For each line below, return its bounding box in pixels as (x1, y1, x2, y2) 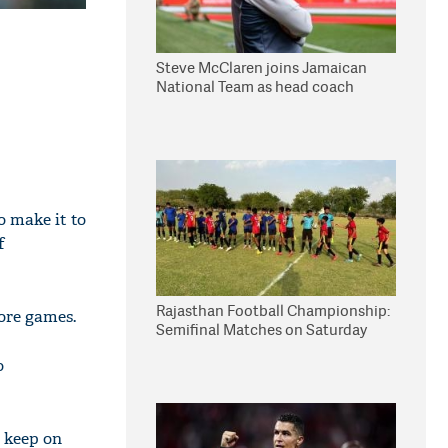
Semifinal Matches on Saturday (156, 319, 367, 340)
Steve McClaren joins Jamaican (156, 57, 367, 78)
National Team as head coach (156, 76, 354, 97)
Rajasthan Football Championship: (156, 300, 390, 321)
